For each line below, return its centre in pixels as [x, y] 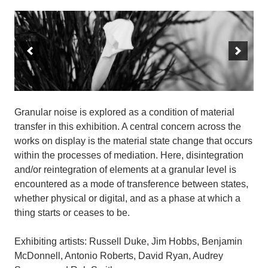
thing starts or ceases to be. [72, 212]
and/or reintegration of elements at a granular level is [125, 169]
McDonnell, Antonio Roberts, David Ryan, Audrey [119, 255]
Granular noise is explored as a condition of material [124, 112]
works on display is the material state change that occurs [133, 141]
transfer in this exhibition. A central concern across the [128, 126]
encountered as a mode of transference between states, [131, 184]
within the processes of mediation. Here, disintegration [129, 155]
